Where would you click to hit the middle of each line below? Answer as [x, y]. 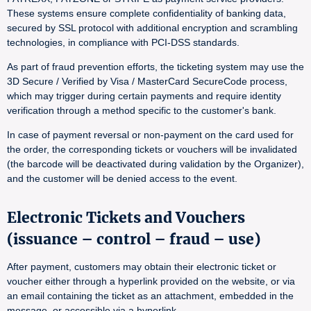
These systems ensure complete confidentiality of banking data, [146, 13]
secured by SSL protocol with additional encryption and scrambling [152, 28]
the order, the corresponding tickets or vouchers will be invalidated [152, 149]
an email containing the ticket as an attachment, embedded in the [150, 296]
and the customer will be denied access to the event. [122, 178]
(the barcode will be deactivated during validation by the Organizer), [155, 164]
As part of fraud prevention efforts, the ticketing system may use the [155, 67]
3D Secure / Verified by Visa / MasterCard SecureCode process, [147, 81]
